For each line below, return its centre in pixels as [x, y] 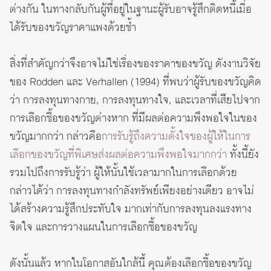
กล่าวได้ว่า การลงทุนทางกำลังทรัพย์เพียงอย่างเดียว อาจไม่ [132, 191]
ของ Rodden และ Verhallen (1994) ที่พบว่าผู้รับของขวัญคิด [135, 82]
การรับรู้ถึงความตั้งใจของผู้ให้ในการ [176, 136]
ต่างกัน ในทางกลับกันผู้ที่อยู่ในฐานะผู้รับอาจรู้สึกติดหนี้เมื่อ [131, 9]
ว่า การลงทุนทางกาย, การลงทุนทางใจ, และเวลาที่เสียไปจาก [135, 100]
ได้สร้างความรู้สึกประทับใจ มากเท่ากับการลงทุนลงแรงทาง [131, 209]
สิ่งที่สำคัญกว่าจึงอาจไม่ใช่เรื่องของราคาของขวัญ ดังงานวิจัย [135, 64]
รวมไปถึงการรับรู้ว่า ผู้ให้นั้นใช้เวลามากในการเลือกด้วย [123, 173]
